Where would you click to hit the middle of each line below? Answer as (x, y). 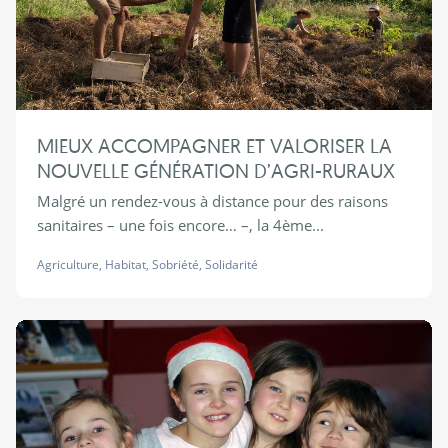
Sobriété (175, 265)
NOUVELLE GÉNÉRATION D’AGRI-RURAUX (215, 171)
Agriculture (67, 265)
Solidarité (231, 265)
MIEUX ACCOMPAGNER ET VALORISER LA (214, 146)
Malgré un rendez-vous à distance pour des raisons (212, 201)
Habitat (125, 265)
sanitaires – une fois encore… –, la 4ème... (180, 225)
